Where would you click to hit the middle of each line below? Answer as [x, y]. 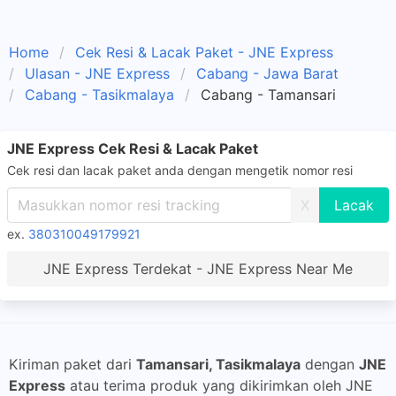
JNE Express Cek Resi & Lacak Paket [133, 148]
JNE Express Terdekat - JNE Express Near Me [198, 269]
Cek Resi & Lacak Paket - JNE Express [204, 52]
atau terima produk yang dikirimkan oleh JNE [219, 385]
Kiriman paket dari [72, 364]
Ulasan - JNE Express [97, 73]
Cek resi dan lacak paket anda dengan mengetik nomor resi [180, 170]
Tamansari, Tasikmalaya [218, 364]
